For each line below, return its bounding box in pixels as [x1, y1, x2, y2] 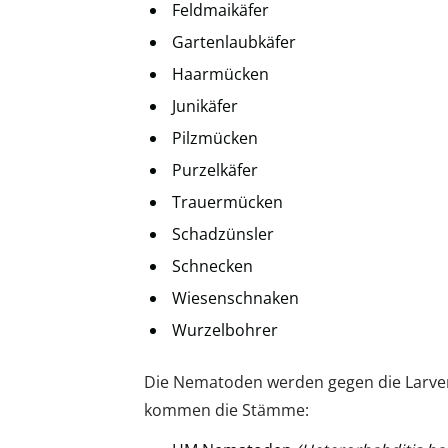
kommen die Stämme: [144, 399, 309, 421]
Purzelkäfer [172, 159, 258, 181]
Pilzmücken [172, 127, 258, 149]
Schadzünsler [172, 223, 274, 245]
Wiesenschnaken [172, 287, 299, 309]
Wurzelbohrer [172, 319, 278, 341]
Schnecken [172, 255, 253, 277]
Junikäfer [172, 95, 238, 117]
